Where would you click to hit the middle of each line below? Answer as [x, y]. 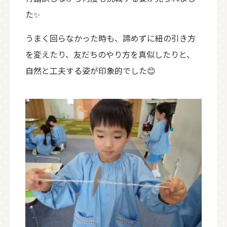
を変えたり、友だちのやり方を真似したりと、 [110, 54]
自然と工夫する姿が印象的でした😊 [90, 70]
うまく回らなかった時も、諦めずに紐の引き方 [110, 38]
